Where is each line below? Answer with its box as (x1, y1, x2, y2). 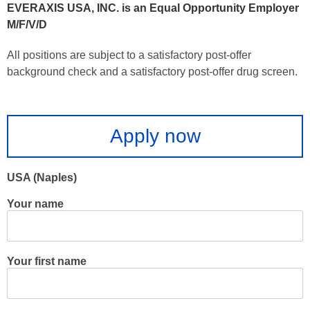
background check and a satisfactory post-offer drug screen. (7, 66, 298, 77)
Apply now (109, 125, 201, 147)
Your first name (7, 255, 86, 267)
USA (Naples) (7, 172, 77, 183)
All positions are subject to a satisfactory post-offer (7, 49, 251, 61)
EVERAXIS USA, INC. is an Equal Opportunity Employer (7, 2, 299, 14)
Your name (7, 198, 64, 210)
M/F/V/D (7, 19, 47, 30)
